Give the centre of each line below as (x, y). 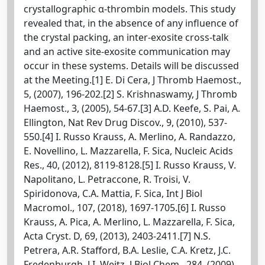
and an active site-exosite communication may (127, 51)
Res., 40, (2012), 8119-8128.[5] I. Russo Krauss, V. (130, 165)
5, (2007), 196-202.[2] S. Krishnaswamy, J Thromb (130, 94)
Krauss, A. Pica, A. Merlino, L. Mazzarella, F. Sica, (129, 222)
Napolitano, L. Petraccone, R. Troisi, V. (107, 179)
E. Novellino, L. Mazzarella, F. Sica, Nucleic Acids (128, 151)
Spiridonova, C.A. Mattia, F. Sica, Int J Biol (113, 193)
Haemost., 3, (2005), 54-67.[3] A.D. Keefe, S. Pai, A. (132, 108)
